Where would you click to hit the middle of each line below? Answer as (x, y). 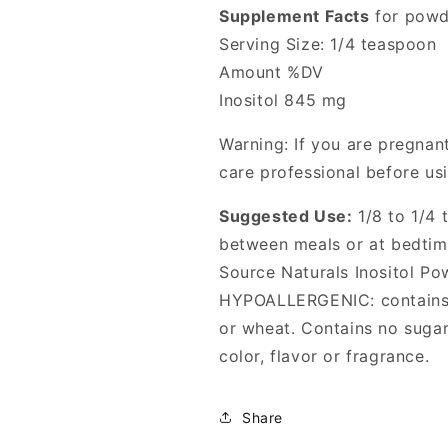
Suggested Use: (286, 216)
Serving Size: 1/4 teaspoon (328, 44)
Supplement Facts (294, 16)
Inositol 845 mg (283, 100)
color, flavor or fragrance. (324, 356)
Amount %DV (271, 72)
